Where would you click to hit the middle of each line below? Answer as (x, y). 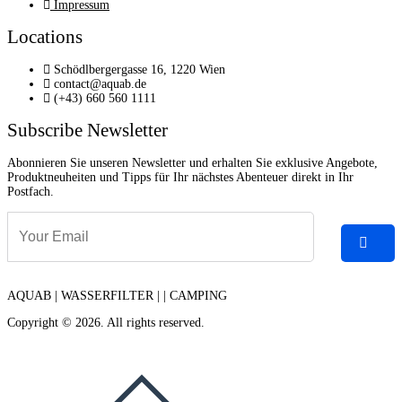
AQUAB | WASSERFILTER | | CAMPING (117, 295)
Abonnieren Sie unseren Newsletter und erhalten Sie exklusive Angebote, (192, 162)
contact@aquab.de (100, 83)
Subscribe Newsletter (87, 131)
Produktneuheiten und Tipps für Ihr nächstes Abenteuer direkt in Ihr (180, 177)
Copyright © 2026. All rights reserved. (106, 322)
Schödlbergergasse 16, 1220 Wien (140, 69)
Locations (45, 37)
